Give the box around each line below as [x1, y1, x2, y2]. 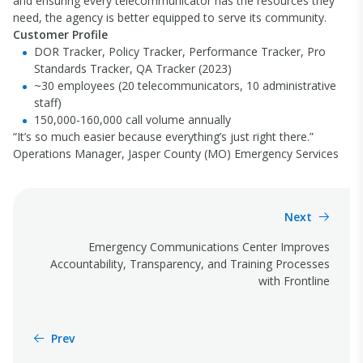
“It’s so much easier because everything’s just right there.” [13, 129, 314, 144]
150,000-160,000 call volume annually [34, 112, 231, 127]
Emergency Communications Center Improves [88, 239, 330, 254]
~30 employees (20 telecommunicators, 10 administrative [34, 78, 336, 93]
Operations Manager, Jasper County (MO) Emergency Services [13, 146, 339, 161]
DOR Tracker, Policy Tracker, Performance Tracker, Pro [34, 44, 326, 59]
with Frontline [258, 273, 330, 288]
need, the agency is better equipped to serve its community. [13, 10, 327, 25]
